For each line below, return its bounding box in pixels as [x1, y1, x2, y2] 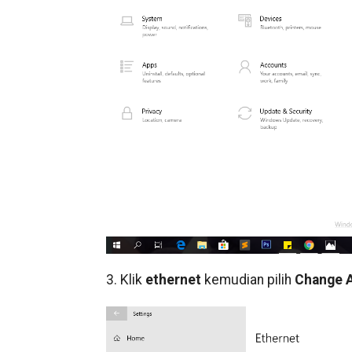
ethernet [145, 272, 201, 288]
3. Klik [105, 272, 145, 288]
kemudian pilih [200, 272, 295, 288]
